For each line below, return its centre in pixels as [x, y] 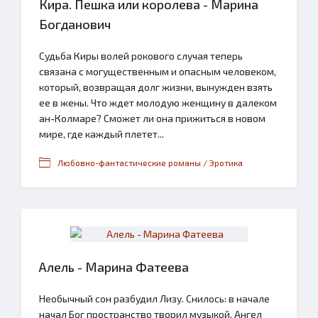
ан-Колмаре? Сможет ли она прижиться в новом [152, 118]
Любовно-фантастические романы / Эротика [150, 163]
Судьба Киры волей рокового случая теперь [141, 56]
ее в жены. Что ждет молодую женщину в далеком [158, 103]
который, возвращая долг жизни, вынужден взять [156, 87]
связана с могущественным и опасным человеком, [158, 71]
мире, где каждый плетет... [102, 134]
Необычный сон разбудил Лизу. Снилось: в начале [154, 298]
